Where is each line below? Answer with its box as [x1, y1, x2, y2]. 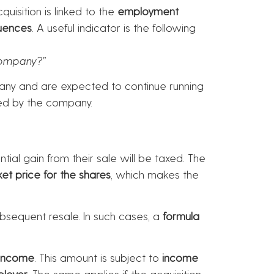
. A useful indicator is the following [32, 20, 196, 34]
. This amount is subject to [34, 251, 162, 264]
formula [163, 209, 199, 223]
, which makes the [111, 167, 199, 180]
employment [117, 4, 179, 17]
